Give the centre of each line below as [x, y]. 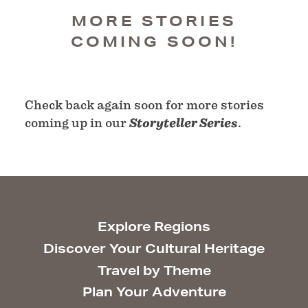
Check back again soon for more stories [144, 105]
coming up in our [77, 123]
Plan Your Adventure [154, 292]
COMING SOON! [154, 42]
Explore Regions [154, 227]
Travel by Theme [154, 270]
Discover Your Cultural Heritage [154, 248]
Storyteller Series [184, 123]
